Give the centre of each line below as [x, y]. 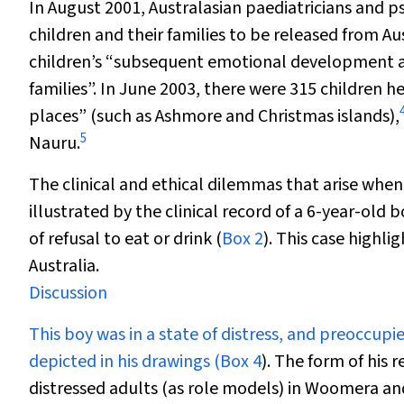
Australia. [64, 266]
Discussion [68, 293]
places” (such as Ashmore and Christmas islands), [214, 116]
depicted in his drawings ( [124, 362]
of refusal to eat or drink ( [125, 239]
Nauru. [55, 143]
